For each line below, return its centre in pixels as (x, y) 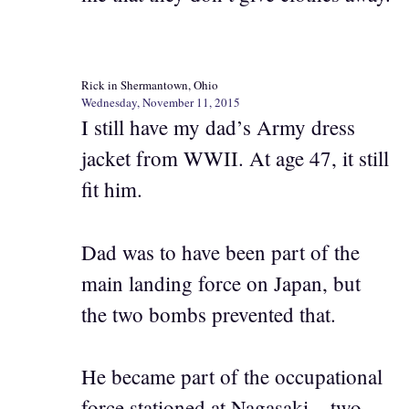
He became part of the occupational (232, 377)
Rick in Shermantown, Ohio (150, 85)
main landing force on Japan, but (221, 283)
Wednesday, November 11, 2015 (161, 103)
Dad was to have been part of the (220, 252)
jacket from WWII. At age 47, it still (235, 158)
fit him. (112, 189)
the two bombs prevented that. (209, 314)
